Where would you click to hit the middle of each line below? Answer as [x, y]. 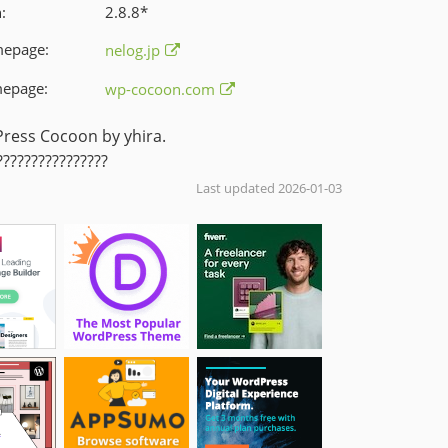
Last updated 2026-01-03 [269, 188]
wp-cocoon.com [160, 89]
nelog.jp [132, 50]
